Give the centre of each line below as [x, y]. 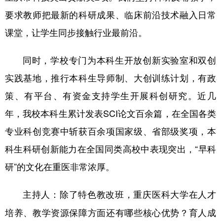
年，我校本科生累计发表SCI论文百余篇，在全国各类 [110, 113]
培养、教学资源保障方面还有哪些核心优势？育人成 [110, 212]
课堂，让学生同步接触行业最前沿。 [76, 32]
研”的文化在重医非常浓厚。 [60, 166]
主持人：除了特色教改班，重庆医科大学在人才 [119, 194]
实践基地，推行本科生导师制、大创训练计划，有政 [110, 77]
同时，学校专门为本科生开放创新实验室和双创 [119, 59]
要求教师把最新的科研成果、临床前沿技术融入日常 [110, 14]
